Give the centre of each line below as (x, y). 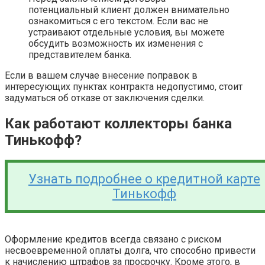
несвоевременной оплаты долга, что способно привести (130, 251)
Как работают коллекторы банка (118, 123)
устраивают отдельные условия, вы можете (127, 32)
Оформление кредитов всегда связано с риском (113, 240)
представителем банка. (80, 54)
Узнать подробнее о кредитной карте (144, 179)
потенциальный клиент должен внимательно (129, 9)
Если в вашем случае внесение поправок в (101, 75)
